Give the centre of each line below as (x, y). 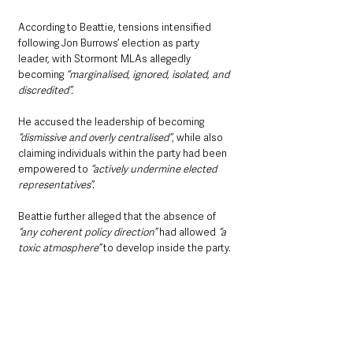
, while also (199, 138)
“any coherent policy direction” (87, 232)
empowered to (54, 169)
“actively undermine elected (155, 169)
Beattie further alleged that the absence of (118, 217)
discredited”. (46, 91)
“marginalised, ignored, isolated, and (149, 75)
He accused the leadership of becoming (111, 122)
